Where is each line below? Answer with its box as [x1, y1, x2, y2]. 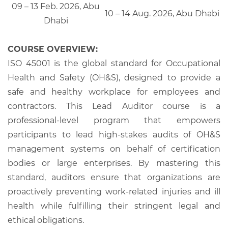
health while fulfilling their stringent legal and [8, 201, 220, 211]
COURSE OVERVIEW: [8, 44, 98, 54]
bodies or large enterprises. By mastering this [8, 158, 220, 168]
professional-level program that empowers [8, 115, 220, 125]
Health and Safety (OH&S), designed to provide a [8, 72, 220, 82]
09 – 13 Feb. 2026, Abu [12, 1, 100, 11]
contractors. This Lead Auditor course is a [8, 101, 220, 111]
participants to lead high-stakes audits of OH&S [8, 129, 220, 139]
